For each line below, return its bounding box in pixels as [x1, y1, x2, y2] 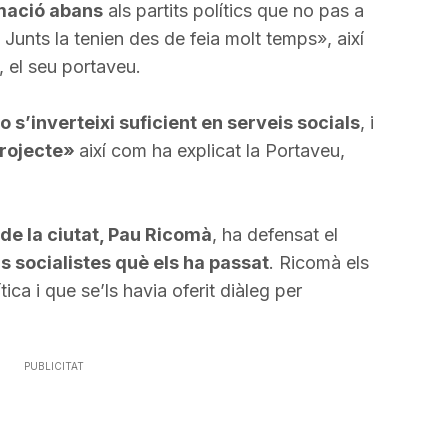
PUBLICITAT [24, 360, 84, 372]
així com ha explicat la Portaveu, [78, 140, 345, 161]
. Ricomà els [268, 252, 369, 273]
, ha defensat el [211, 224, 338, 245]
